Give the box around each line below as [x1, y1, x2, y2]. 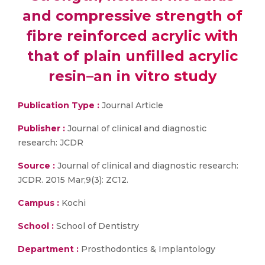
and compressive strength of [22, 7, 243, 24]
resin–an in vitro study [49, 67, 216, 85]
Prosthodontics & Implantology [79, 244, 215, 254]
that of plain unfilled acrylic [27, 47, 238, 64]
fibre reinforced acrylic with [27, 27, 238, 44]
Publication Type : [18, 100, 99, 111]
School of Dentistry [54, 221, 139, 231]
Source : [18, 160, 55, 171]
